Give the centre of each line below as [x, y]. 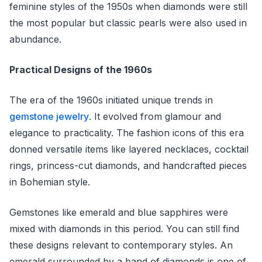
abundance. [37, 39]
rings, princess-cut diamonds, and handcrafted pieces [128, 166]
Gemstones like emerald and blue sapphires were [119, 212]
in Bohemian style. [51, 182]
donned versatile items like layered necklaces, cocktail [129, 149]
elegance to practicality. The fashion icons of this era [127, 133]
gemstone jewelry [49, 116]
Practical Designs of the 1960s [81, 70]
